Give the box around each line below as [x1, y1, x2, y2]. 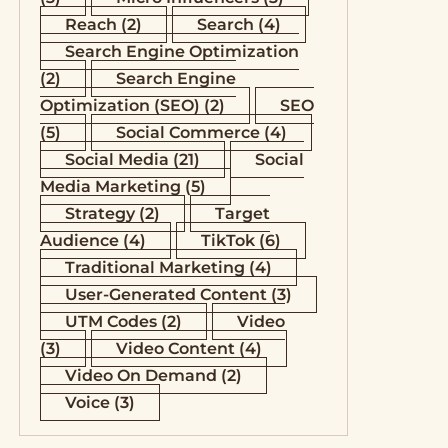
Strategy [64, 204, 135, 223]
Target [214, 204, 270, 223]
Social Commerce [115, 123, 260, 142]
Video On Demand [64, 366, 217, 385]
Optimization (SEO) [39, 96, 200, 115]
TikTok [200, 231, 255, 250]
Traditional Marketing [64, 258, 245, 277]
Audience [39, 231, 119, 250]
